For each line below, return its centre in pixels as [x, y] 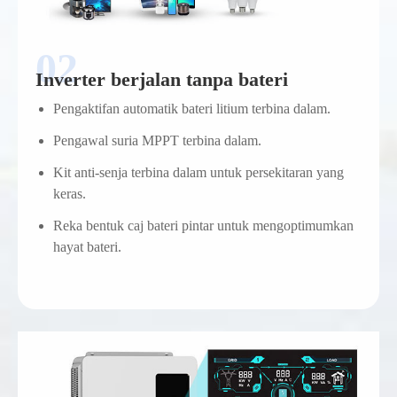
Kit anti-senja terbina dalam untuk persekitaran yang [198, 173]
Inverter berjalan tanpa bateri [162, 80]
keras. [70, 194]
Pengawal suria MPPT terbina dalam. [157, 141]
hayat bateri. [87, 247]
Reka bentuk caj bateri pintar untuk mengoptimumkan [203, 226]
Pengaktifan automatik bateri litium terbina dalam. [192, 109]
